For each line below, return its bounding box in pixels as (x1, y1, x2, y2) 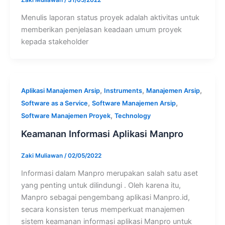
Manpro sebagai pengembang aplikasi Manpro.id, (21, 192, 190, 202)
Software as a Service (21, 99, 88, 107)
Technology (114, 112, 151, 120)
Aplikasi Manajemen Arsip (21, 87, 100, 95)
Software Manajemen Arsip (91, 99, 176, 107)
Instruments (103, 87, 142, 95)
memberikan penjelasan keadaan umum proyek (21, 25, 182, 35)
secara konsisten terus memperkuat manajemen (21, 204, 185, 214)
